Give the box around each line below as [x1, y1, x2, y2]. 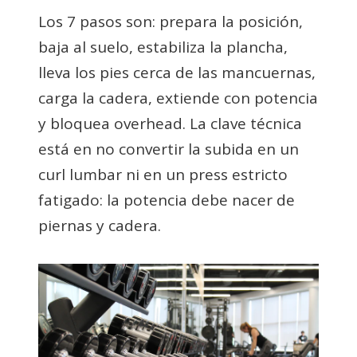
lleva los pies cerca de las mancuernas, [38, 61, 316, 83]
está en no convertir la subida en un [38, 138, 299, 159]
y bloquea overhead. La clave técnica [38, 112, 302, 134]
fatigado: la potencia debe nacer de [38, 189, 295, 210]
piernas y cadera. [38, 214, 161, 236]
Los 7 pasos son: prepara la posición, [38, 10, 303, 32]
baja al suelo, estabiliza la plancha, [38, 36, 288, 57]
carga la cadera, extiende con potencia [38, 87, 318, 108]
